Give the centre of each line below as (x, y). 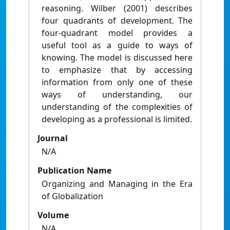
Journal (53, 138)
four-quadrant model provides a (117, 33)
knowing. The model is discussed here (117, 58)
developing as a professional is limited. (117, 119)
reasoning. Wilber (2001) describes (117, 8)
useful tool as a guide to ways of (117, 45)
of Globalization (72, 196)
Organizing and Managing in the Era (117, 184)
